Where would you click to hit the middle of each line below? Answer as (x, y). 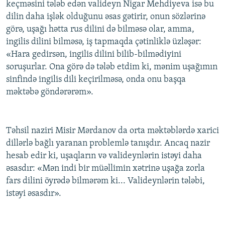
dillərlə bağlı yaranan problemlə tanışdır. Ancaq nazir (108, 144)
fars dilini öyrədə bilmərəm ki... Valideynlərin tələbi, (105, 181)
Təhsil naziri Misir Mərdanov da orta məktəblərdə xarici (113, 131)
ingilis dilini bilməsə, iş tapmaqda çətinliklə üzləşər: (104, 42)
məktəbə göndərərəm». (50, 92)
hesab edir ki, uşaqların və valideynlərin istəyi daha (104, 156)
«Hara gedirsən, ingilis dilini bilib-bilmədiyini (94, 55)
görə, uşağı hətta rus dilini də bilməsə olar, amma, (100, 30)
